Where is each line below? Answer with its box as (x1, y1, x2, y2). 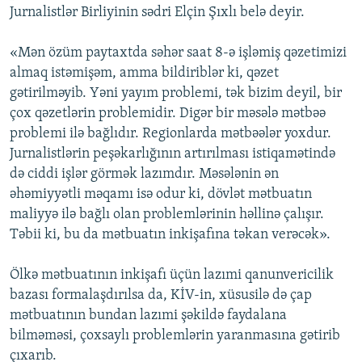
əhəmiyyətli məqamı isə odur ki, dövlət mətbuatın (10, 187, 312, 203)
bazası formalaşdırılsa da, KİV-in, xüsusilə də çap (10, 288, 312, 304)
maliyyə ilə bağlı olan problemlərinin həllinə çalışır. (10, 207, 324, 223)
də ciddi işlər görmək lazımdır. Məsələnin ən (10, 166, 279, 183)
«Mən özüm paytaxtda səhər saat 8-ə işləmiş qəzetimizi (10, 45, 347, 61)
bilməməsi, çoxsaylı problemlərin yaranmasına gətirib (10, 328, 340, 344)
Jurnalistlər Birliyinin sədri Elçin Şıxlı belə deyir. (10, 5, 305, 21)
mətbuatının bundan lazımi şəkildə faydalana (10, 308, 287, 324)
